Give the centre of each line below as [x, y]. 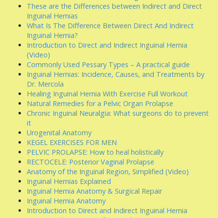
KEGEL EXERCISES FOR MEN [72, 142]
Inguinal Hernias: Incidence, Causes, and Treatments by [116, 74]
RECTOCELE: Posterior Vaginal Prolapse [91, 162]
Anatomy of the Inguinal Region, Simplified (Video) [108, 172]
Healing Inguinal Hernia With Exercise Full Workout [107, 94]
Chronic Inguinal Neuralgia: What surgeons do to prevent [118, 113]
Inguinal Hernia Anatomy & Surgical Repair [94, 191]
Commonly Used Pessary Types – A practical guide [108, 64]
